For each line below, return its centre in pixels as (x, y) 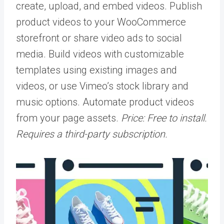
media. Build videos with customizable (100, 54)
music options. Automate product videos (105, 102)
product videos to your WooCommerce (101, 22)
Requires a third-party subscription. (92, 134)
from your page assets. (68, 118)
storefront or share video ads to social (99, 38)
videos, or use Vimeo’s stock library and (102, 86)
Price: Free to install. (164, 118)
